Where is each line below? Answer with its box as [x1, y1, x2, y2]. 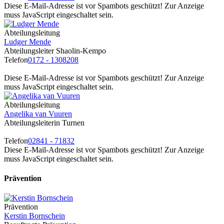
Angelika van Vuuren [4, 109, 72, 118]
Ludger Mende [4, 37, 51, 46]
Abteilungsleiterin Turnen [4, 118, 84, 127]
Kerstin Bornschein [4, 211, 65, 220]
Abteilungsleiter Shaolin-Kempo [4, 46, 106, 55]
